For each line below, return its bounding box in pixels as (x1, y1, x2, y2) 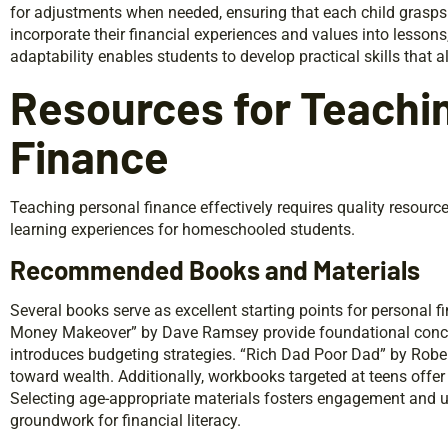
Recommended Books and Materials (10, 253, 420, 285)
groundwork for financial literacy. (10, 410, 241, 430)
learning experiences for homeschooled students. (10, 219, 355, 239)
